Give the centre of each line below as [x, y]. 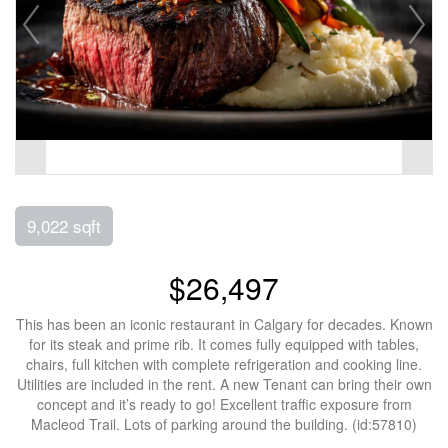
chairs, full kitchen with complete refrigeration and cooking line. [224, 364]
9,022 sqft [64, 225]
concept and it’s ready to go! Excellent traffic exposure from [224, 404]
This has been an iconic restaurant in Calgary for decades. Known [224, 324]
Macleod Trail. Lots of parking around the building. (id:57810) [224, 424]
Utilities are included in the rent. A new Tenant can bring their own [224, 384]
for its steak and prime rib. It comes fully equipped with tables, [224, 344]
